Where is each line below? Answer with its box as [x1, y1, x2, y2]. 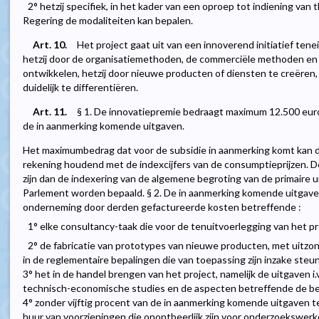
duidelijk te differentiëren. [23, 81, 138, 94]
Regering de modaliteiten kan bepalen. [23, 14, 193, 27]
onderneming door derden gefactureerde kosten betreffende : [23, 201, 301, 214]
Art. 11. [33, 105, 67, 118]
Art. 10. [33, 38, 67, 51]
